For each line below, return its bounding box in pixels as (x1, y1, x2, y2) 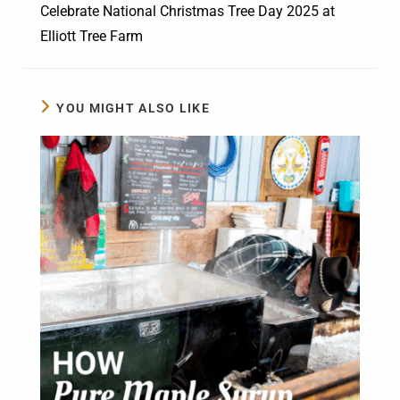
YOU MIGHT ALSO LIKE (56, 100, 211, 115)
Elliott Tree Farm (40, 27, 143, 45)
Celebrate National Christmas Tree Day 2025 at (40, 2, 335, 20)
